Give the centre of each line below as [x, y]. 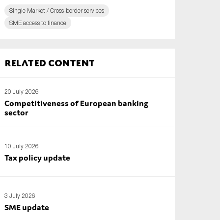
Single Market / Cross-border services [57, 11]
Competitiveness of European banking [77, 103]
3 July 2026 [20, 195]
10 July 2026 [22, 146]
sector [17, 112]
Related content [50, 63]
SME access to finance [38, 23]
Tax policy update [38, 157]
